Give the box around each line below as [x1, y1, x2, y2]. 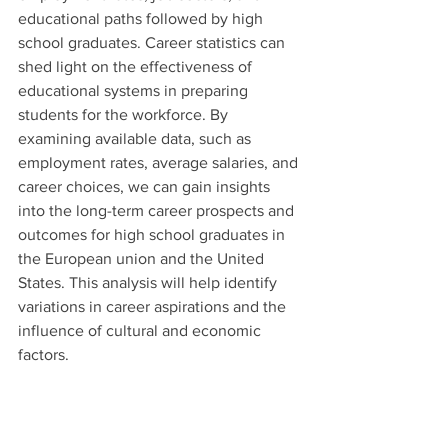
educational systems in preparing [18, 81, 252, 99]
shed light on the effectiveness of [18, 57, 256, 75]
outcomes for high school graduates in [18, 225, 289, 243]
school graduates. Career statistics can [18, 33, 289, 51]
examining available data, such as [18, 129, 255, 147]
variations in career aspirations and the [18, 297, 290, 315]
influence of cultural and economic [18, 321, 265, 339]
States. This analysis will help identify [18, 273, 281, 291]
